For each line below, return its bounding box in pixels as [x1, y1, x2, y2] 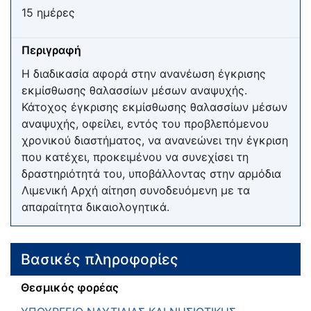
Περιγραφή [22, 42, 81, 57]
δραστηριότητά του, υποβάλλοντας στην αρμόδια [22, 167, 281, 181]
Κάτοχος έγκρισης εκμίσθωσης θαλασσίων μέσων [22, 100, 287, 115]
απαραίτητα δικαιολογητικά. [22, 200, 169, 215]
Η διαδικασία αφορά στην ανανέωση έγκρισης [22, 67, 266, 81]
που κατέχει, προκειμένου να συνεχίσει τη [22, 150, 249, 165]
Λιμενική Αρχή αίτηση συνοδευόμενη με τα [22, 183, 250, 198]
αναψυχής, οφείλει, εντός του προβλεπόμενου [22, 117, 269, 131]
